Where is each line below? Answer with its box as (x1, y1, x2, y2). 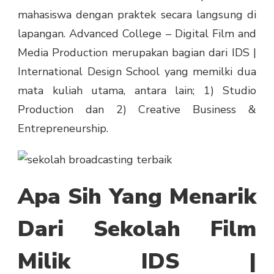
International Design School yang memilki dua (18, 64, 256, 80)
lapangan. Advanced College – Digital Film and (18, 26, 256, 42)
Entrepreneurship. (18, 121, 108, 136)
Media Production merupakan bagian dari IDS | (18, 45, 256, 61)
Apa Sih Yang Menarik (18, 182, 256, 212)
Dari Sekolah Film (18, 214, 256, 245)
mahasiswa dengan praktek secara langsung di (18, 7, 256, 23)
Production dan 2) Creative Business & (18, 102, 256, 117)
